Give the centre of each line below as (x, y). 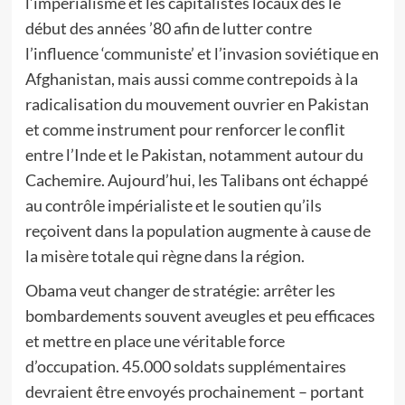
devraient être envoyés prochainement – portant (194, 391)
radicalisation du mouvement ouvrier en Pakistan (197, 104)
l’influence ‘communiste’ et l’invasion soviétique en (202, 53)
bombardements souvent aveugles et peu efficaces (200, 316)
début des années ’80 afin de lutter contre (168, 28)
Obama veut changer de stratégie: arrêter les (180, 290)
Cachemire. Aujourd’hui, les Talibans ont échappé (196, 180)
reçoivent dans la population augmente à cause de (198, 231)
